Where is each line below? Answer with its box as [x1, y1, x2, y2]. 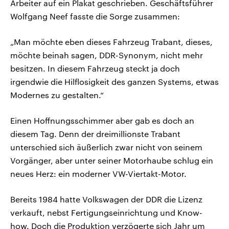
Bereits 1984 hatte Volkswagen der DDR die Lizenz [10, 194, 202, 204]
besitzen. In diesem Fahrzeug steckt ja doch [10, 63, 180, 74]
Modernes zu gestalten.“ [10, 90, 104, 100]
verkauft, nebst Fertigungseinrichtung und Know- [10, 208, 202, 218]
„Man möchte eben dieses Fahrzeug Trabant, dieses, [10, 37, 213, 47]
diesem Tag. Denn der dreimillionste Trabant [10, 129, 180, 139]
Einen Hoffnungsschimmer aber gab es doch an [10, 116, 194, 126]
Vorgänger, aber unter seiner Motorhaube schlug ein [10, 155, 213, 166]
